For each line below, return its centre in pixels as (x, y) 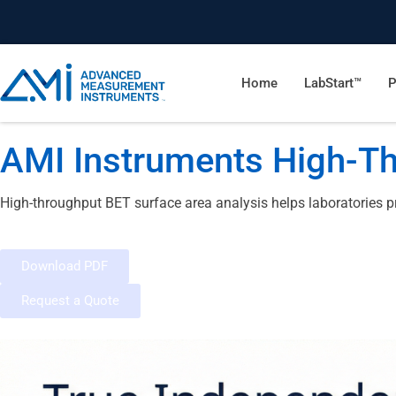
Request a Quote (70, 300)
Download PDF (65, 266)
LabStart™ (333, 83)
